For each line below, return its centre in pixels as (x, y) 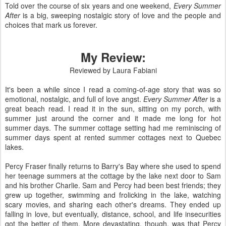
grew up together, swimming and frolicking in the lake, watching (113, 194)
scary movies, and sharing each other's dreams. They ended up (113, 204)
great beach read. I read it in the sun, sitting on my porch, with (113, 108)
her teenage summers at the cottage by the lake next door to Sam (113, 175)
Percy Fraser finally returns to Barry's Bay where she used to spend (113, 166)
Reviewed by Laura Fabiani (113, 70)
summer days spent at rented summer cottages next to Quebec (113, 137)
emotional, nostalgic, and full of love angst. (74, 99)
